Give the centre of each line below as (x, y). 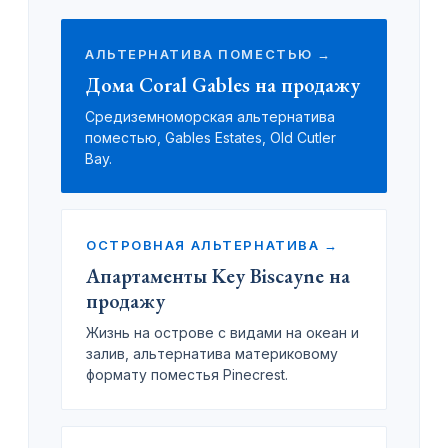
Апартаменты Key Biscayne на (218, 276)
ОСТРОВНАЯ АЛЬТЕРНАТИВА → (212, 245)
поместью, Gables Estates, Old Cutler (210, 138)
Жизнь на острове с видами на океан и (222, 333)
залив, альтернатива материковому (212, 354)
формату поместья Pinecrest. (187, 375)
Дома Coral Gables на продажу (222, 85)
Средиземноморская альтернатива (210, 117)
